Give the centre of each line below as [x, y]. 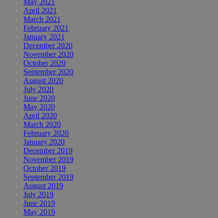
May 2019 [39, 212]
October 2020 [45, 63]
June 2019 [39, 203]
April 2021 [40, 11]
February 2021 [46, 28]
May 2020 [39, 107]
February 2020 [46, 133]
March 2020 [42, 125]
